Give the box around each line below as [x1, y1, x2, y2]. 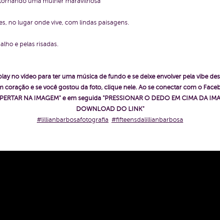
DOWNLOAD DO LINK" [76, 105, 144, 112]
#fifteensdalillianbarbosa [111, 116, 183, 123]
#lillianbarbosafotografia [37, 116, 109, 123]
